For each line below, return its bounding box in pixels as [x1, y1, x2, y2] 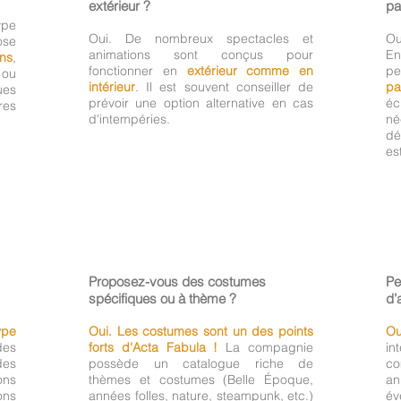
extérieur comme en [186, 62, 313, 79]
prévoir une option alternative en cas [89, 94, 313, 111]
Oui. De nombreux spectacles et [89, 30, 313, 47]
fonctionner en [89, 62, 187, 79]
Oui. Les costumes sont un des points [89, 322, 313, 339]
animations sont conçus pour [89, 46, 313, 63]
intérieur [89, 78, 135, 95]
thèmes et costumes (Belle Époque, [89, 371, 313, 388]
